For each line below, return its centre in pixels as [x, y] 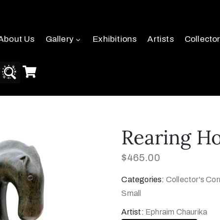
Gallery [60, 39]
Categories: [144, 179]
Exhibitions [115, 39]
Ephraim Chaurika [177, 212]
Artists [161, 39]
